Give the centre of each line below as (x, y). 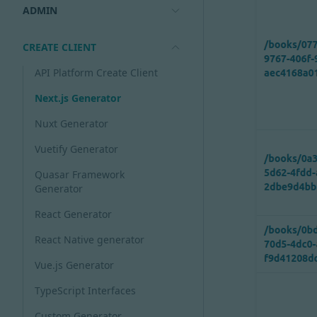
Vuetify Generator (76, 149)
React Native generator (90, 240)
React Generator (73, 214)
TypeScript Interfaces (85, 290)
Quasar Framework (80, 174)
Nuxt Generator (71, 123)
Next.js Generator (78, 98)
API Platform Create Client (96, 73)
